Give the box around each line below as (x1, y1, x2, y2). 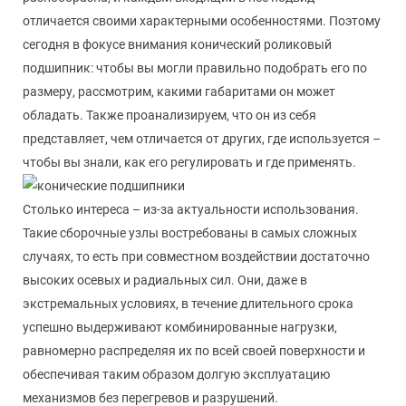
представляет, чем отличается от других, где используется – (23, 131, 381, 146)
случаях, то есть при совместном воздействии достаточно (23, 249, 370, 264)
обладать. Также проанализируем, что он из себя (23, 108, 316, 122)
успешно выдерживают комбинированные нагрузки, (23, 320, 337, 334)
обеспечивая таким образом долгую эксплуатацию (23, 367, 330, 382)
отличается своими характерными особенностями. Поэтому (23, 14, 381, 28)
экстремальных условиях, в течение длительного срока (23, 296, 353, 311)
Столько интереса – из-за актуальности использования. (23, 202, 359, 217)
